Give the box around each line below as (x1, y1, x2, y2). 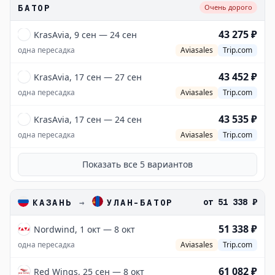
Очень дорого (204, 2, 252, 12)
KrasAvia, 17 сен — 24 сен (34, 114, 142, 125)
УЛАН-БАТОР (107, 197, 174, 208)
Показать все (82, 158, 140, 170)
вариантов (145, 158, 193, 170)
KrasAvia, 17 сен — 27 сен (34, 71, 142, 83)
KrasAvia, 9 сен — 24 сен (34, 29, 137, 41)
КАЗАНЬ (33, 197, 72, 208)
